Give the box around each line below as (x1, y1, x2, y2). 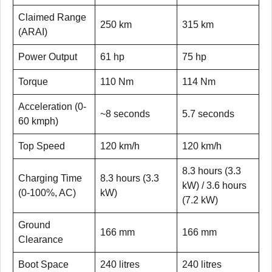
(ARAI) (18, 27, 47, 38)
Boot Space (18, 259, 69, 270)
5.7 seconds (182, 109, 234, 120)
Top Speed (18, 141, 65, 152)
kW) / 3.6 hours (182, 180, 246, 191)
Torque (18, 76, 48, 87)
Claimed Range (18, 12, 86, 23)
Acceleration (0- (18, 101, 86, 112)
